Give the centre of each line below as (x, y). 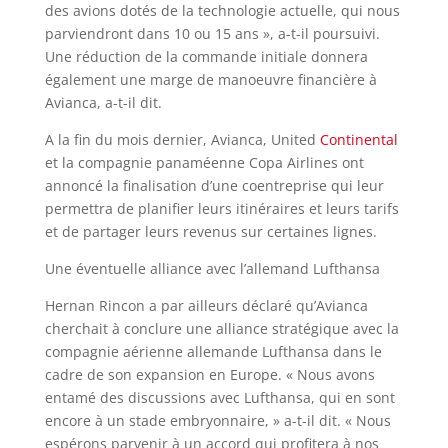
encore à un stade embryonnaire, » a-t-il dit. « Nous (217, 420)
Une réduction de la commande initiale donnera (206, 56)
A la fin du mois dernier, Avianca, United (182, 139)
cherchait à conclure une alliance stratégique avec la (221, 328)
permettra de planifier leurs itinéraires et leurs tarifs (221, 208)
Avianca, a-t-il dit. (103, 102)
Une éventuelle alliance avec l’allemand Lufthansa (212, 268)
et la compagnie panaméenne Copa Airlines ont (204, 162)
